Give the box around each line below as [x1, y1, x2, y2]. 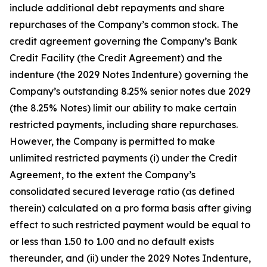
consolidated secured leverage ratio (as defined [10, 185, 235, 197]
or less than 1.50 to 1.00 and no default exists [10, 235, 214, 247]
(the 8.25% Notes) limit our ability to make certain [10, 102, 237, 114]
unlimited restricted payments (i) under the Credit [10, 152, 237, 164]
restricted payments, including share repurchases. [10, 119, 238, 131]
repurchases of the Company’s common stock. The [10, 18, 238, 30]
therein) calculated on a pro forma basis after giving [10, 202, 252, 214]
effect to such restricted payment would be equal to [10, 219, 250, 231]
